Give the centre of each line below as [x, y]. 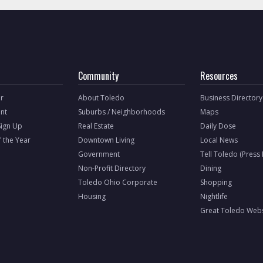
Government [99, 154]
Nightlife [214, 196]
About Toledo [102, 98]
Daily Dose [218, 126]
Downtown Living [107, 140]
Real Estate [96, 126]
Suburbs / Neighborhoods [122, 112]
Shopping [216, 182]
